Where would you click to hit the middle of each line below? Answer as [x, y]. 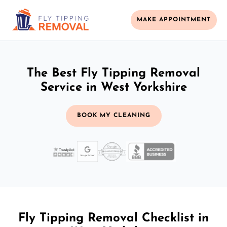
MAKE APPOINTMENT [174, 20]
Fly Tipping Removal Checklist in [113, 218]
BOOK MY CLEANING [113, 115]
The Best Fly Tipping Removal [113, 73]
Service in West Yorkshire [113, 87]
